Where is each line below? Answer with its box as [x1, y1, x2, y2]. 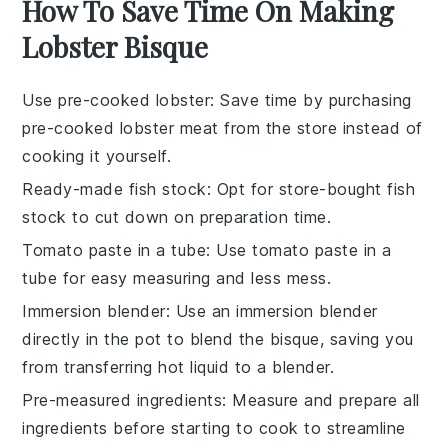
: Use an [165, 300, 237, 321]
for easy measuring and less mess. [57, 267, 332, 288]
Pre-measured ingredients [22, 389, 223, 410]
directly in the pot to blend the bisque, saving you [22, 328, 414, 349]
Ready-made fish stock [22, 178, 207, 199]
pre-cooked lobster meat [22, 117, 219, 138]
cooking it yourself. [22, 145, 172, 166]
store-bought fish [278, 178, 416, 199]
